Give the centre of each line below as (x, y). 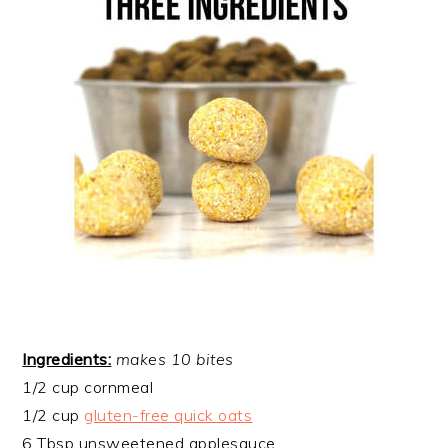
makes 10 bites (174, 358)
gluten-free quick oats (168, 414)
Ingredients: (67, 358)
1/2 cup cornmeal (88, 386)
